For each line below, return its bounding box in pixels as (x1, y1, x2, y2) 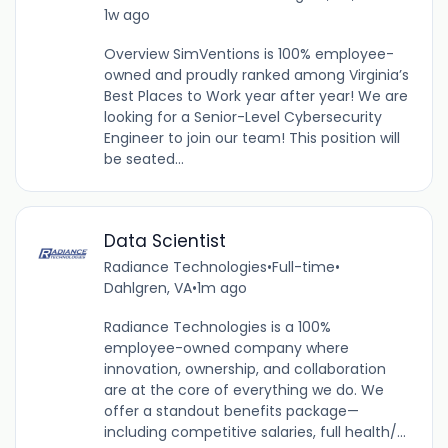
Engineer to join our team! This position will (103, 127, 400, 148)
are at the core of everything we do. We (103, 379, 384, 400)
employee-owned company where (103, 337, 349, 358)
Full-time (271, 256, 335, 277)
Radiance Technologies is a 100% (103, 316, 331, 337)
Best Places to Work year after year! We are (103, 85, 408, 106)
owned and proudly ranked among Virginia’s (103, 64, 409, 85)
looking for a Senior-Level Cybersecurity (103, 106, 382, 127)
